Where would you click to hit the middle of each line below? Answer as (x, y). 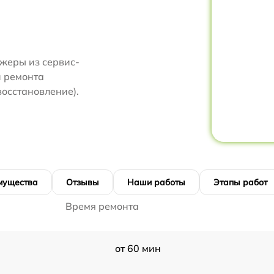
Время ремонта (102, 206)
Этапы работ (240, 182)
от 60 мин (138, 248)
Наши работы (156, 182)
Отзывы (83, 182)
